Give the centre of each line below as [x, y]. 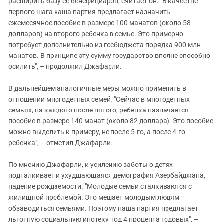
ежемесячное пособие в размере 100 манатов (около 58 [100, 23]
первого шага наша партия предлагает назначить [89, 12]
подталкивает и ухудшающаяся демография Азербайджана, [107, 175]
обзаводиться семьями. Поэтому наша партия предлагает [103, 208]
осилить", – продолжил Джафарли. [65, 66]
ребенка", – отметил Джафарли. [60, 142]
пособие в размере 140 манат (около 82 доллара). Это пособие [111, 121]
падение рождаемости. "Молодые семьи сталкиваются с [100, 186]
